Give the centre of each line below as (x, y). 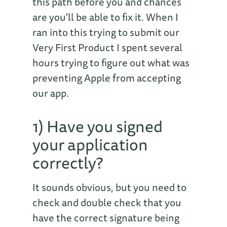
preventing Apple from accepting (107, 78)
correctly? (68, 162)
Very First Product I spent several (107, 47)
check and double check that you (107, 202)
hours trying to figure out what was (111, 62)
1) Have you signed (98, 126)
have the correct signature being (106, 217)
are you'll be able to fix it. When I (105, 17)
